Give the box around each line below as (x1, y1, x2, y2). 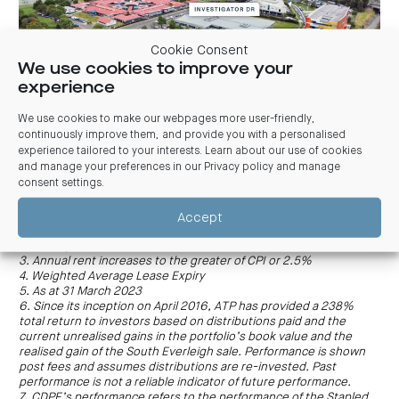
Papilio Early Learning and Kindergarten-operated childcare (19, 137, 342, 150)
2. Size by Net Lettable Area (19, 240, 169, 253)
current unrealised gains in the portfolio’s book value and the (19, 331, 352, 344)
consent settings (18, 177, 102, 189)
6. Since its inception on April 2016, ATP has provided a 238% (19, 301, 354, 313)
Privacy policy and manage (204, 161, 340, 173)
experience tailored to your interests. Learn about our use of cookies (18, 145, 362, 157)
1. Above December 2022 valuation (19, 225, 208, 238)
